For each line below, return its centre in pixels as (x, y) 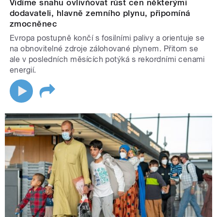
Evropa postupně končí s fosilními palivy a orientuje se (107, 38)
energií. (24, 70)
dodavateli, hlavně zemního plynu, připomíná (100, 13)
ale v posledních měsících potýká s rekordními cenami (107, 60)
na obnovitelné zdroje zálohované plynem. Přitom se (104, 49)
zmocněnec (34, 24)
